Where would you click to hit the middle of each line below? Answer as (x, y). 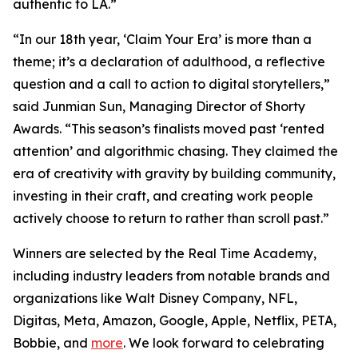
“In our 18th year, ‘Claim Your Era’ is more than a (162, 39)
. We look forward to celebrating (224, 343)
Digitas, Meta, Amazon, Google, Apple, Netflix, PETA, (175, 320)
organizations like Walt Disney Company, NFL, (155, 298)
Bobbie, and (52, 343)
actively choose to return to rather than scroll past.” (171, 218)
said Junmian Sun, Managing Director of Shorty (159, 106)
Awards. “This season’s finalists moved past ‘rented (169, 129)
